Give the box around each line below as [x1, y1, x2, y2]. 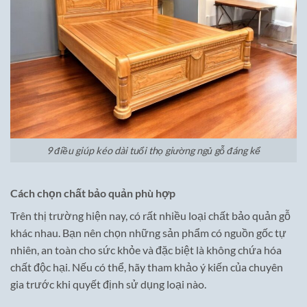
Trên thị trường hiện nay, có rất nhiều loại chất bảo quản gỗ [10, 208, 291, 222]
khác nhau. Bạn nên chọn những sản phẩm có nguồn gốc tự [10, 225, 286, 239]
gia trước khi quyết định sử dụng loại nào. [10, 277, 206, 291]
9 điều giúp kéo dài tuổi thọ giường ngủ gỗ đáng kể [47, 145, 260, 157]
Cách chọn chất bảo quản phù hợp [10, 186, 175, 199]
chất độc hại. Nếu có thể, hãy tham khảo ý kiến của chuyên [10, 260, 283, 273]
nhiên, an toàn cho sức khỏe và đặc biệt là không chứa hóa [10, 243, 282, 256]
